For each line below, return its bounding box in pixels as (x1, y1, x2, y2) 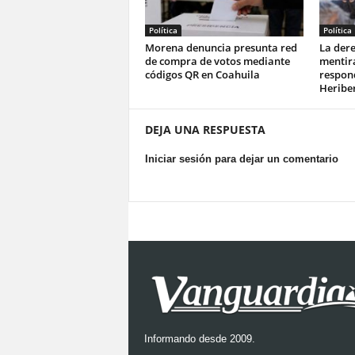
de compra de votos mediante (144, 54, 290, 68)
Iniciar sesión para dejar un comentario (144, 153, 338, 165)
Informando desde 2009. (143, 333, 255, 345)
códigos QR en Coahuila (144, 67, 260, 82)
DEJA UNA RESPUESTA (144, 122, 265, 137)
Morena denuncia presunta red (144, 40, 297, 55)
